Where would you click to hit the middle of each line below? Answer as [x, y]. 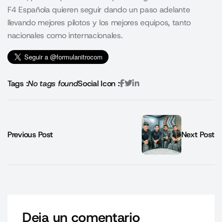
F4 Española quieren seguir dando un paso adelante [99, 9]
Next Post [198, 134]
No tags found [53, 83]
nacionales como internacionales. [65, 35]
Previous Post [30, 134]
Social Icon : [99, 83]
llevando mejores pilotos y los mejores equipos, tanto [99, 22]
